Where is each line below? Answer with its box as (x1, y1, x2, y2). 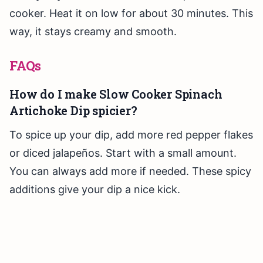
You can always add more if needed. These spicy (9, 165, 251, 178)
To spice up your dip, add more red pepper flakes (9, 129, 253, 141)
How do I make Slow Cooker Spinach (9, 86, 222, 102)
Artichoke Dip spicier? (9, 103, 137, 119)
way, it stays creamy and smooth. (9, 25, 177, 38)
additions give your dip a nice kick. (9, 183, 180, 196)
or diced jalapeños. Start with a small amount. (9, 147, 237, 160)
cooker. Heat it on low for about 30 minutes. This (9, 7, 253, 20)
